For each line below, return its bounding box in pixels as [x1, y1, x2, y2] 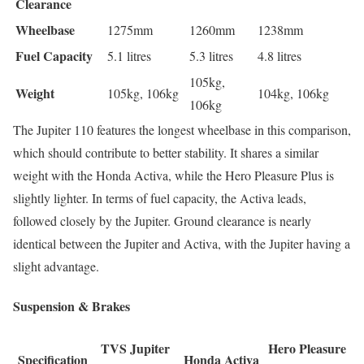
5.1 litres [107, 46, 151, 64]
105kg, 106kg [107, 84, 179, 102]
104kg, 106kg [258, 84, 329, 102]
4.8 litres [258, 46, 301, 64]
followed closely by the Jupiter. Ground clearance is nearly [13, 211, 311, 229]
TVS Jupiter [100, 339, 170, 358]
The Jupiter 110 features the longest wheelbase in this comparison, [13, 120, 351, 138]
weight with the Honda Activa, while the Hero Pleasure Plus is [13, 166, 334, 184]
